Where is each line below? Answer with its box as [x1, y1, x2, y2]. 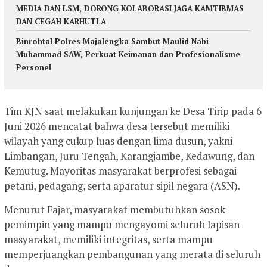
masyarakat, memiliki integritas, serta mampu [4, 232, 213, 246]
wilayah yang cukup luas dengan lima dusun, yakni [4, 133, 232, 148]
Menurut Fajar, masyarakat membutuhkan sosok [4, 202, 225, 216]
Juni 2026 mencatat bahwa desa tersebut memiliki [4, 119, 229, 133]
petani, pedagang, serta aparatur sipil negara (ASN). [4, 178, 240, 193]
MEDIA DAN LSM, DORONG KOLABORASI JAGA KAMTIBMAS [16, 3, 244, 14]
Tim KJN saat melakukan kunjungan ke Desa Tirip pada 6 [4, 104, 262, 118]
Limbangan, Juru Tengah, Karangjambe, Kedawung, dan [4, 148, 254, 163]
